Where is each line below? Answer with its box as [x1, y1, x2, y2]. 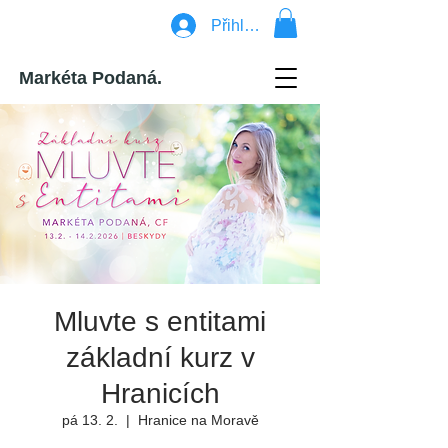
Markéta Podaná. [19, 67, 162, 88]
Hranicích [100, 377, 220, 409]
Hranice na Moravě [137, 411, 259, 428]
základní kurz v [65, 341, 255, 373]
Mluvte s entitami [54, 305, 266, 337]
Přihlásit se [211, 16, 290, 34]
